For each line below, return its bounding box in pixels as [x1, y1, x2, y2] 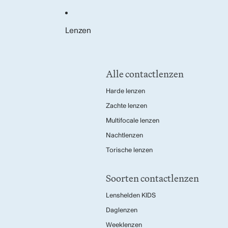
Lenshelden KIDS [106, 191, 156, 199]
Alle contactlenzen [106, 66, 184, 81]
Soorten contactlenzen [106, 170, 199, 186]
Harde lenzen [106, 87, 145, 95]
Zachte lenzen [106, 102, 147, 110]
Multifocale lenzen [106, 117, 159, 125]
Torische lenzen [106, 146, 153, 154]
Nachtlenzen [106, 131, 143, 139]
